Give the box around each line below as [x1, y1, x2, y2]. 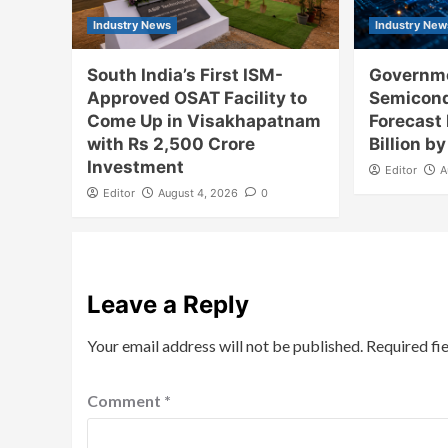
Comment [87, 390, 164, 410]
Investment [87, 156, 184, 177]
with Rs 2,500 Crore [87, 133, 255, 154]
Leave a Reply [87, 289, 249, 319]
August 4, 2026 [158, 185, 238, 200]
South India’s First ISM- [87, 64, 283, 85]
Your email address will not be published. [87, 335, 363, 355]
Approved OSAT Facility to [87, 87, 307, 108]
